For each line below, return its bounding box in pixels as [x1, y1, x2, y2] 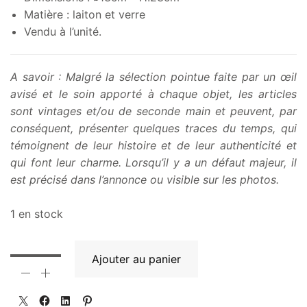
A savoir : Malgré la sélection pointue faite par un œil [10, 70, 297, 84]
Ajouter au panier [92, 252, 181, 267]
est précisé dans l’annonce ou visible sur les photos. [10, 173, 280, 187]
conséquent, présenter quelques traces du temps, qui [10, 121, 297, 136]
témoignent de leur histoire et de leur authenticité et [10, 138, 297, 153]
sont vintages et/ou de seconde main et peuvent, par [10, 104, 297, 119]
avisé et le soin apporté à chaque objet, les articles [10, 87, 297, 101]
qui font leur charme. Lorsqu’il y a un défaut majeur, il [10, 156, 297, 170]
